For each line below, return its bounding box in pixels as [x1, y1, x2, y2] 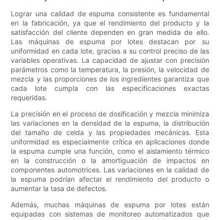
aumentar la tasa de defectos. [11, 184, 108, 193]
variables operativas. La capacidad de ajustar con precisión [11, 56, 209, 65]
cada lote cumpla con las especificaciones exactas [11, 84, 209, 93]
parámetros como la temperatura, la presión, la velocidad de [11, 65, 209, 74]
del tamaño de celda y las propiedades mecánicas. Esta [11, 128, 209, 137]
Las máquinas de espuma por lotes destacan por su [11, 37, 209, 46]
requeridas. [11, 93, 48, 102]
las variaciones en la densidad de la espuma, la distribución [11, 119, 209, 128]
